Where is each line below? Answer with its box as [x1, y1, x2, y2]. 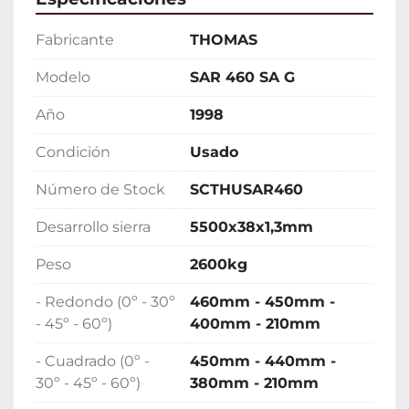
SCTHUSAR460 [190, 181, 303, 199]
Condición [36, 143, 110, 162]
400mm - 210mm [190, 315, 320, 333]
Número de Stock [36, 181, 165, 199]
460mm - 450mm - [190, 293, 335, 311]
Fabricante [36, 31, 114, 49]
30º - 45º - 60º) [36, 374, 141, 393]
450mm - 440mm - [190, 352, 336, 371]
